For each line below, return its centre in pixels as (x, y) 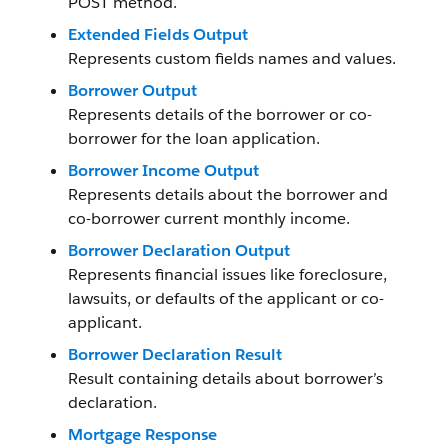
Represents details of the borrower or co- (220, 114)
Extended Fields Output (158, 34)
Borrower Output (132, 90)
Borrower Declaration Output (179, 250)
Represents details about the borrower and (228, 194)
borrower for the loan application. (194, 138)
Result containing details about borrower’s (225, 378)
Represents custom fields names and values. (232, 58)
